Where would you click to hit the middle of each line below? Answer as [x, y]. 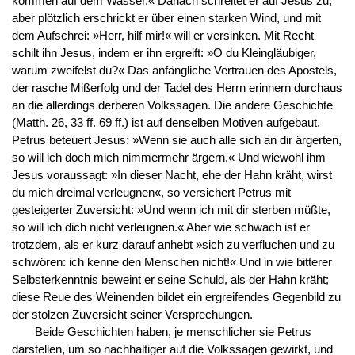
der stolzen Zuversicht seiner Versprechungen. [132, 314]
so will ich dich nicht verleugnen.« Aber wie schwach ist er [160, 227]
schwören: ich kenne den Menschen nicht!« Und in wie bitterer [172, 262]
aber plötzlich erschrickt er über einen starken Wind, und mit [166, 18]
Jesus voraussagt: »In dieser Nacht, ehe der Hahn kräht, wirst [172, 175]
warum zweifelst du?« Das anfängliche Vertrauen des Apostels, [174, 70]
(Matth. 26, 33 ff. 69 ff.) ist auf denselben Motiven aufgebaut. [166, 122]
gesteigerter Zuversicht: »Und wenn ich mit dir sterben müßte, [171, 210]
